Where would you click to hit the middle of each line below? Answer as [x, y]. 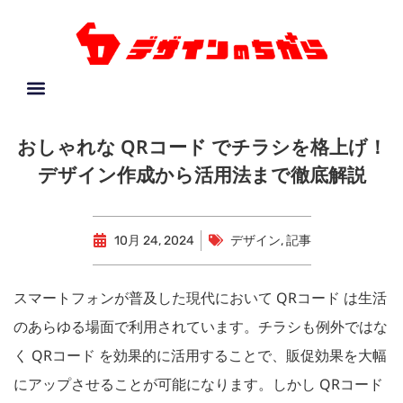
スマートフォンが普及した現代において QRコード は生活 [200, 297]
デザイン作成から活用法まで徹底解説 [201, 174]
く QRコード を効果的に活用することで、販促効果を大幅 [200, 355]
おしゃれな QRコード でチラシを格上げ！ [201, 146]
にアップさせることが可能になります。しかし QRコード [198, 384]
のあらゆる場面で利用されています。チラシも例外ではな [201, 326]
